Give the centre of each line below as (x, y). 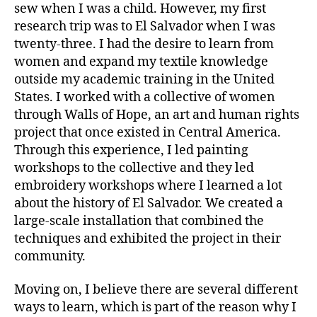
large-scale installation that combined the (139, 221)
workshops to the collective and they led (134, 168)
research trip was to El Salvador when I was (145, 26)
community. (51, 256)
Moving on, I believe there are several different (156, 290)
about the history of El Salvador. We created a (149, 203)
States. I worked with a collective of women (145, 97)
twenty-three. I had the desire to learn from (144, 44)
